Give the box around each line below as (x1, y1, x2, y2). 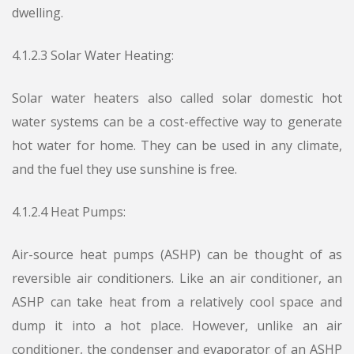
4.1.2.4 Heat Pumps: (12, 203, 126, 221)
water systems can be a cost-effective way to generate (12, 113, 342, 131)
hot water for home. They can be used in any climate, (12, 137, 342, 155)
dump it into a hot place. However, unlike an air (12, 317, 342, 335)
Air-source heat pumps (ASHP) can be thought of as (12, 246, 342, 264)
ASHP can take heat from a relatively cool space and (12, 293, 342, 311)
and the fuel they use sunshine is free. (12, 160, 237, 179)
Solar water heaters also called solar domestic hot (12, 89, 342, 107)
